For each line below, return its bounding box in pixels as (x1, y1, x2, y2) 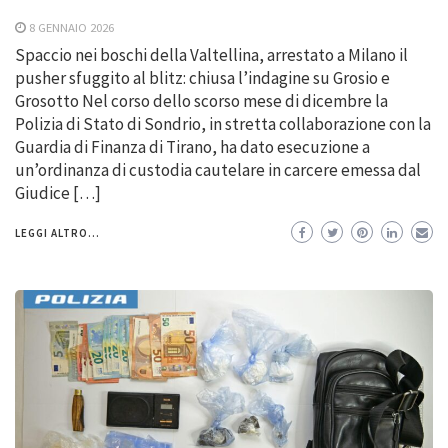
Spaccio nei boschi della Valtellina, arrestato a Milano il (15, 43, 408, 66)
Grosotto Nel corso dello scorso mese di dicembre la (15, 89, 388, 112)
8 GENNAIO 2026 (29, 18, 114, 35)
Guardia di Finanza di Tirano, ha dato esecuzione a (15, 135, 370, 158)
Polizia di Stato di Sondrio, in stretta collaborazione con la (15, 112, 431, 135)
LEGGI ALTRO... (15, 225, 100, 240)
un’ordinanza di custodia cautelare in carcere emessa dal (15, 158, 421, 181)
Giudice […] (15, 181, 101, 204)
